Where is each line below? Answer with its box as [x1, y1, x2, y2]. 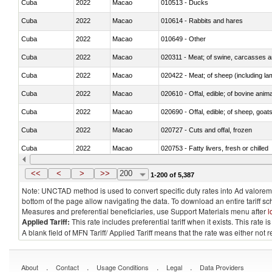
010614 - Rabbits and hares [161, 16, 243, 24]
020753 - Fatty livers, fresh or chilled [161, 144, 268, 152]
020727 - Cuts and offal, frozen [161, 126, 252, 134]
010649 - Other [161, 35, 206, 42]
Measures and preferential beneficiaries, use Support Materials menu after [22, 206, 268, 216]
